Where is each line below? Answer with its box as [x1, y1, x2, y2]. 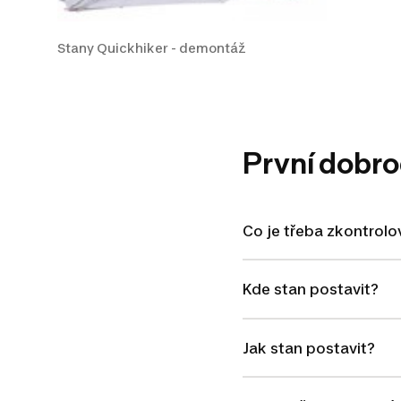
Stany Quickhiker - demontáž [57, 39, 246, 55]
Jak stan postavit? [242, 338, 375, 357]
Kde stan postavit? [242, 280, 379, 298]
